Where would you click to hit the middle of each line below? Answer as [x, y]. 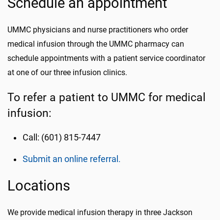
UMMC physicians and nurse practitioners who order [98, 30]
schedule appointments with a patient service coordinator [106, 58]
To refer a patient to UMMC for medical [107, 97]
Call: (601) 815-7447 [62, 137]
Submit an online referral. [72, 159]
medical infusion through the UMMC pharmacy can [96, 44]
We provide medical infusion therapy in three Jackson [100, 212]
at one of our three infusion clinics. [67, 72]
